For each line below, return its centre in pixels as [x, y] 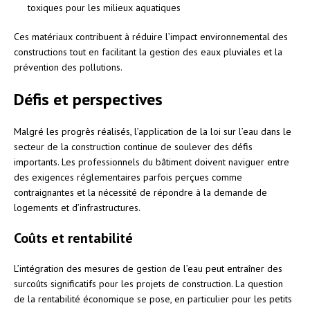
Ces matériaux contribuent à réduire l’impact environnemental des [151, 36]
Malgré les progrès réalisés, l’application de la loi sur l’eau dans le [153, 131]
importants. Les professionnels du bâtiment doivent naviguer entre [152, 162]
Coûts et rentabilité [73, 238]
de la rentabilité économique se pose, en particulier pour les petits [153, 299]
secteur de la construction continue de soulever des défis [133, 146]
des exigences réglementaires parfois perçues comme [128, 177]
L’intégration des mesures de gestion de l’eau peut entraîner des [148, 268]
